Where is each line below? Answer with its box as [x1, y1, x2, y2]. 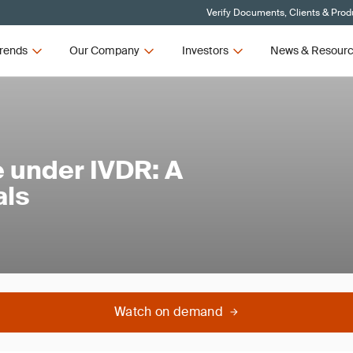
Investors [181, 43, 229, 58]
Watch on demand [114, 303, 223, 320]
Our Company [69, 43, 140, 58]
